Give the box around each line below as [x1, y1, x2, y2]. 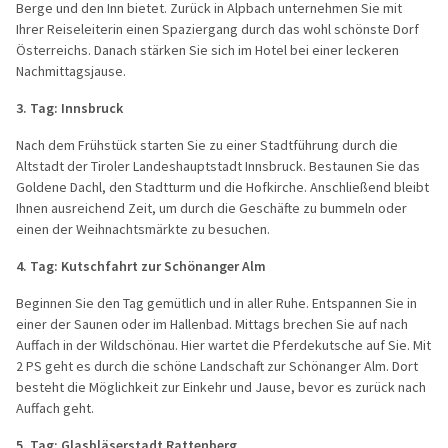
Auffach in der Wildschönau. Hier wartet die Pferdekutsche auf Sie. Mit [16, 335, 431, 354]
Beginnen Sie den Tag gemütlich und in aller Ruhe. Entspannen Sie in [16, 293, 417, 312]
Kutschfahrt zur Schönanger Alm [61, 256, 266, 275]
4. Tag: [16, 256, 61, 275]
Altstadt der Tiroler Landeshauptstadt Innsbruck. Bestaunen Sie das [16, 156, 420, 175]
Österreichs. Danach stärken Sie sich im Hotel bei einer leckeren [16, 40, 399, 59]
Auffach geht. [16, 398, 94, 417]
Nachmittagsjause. [16, 61, 126, 80]
